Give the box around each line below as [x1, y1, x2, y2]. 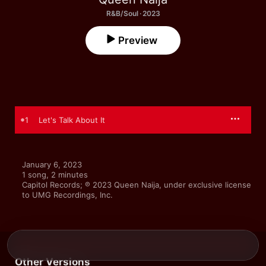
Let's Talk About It [39, 115, 105, 125]
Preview [118, 34, 157, 46]
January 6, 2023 [22, 160, 82, 169]
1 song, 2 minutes [22, 170, 88, 179]
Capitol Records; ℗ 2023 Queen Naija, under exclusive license [22, 180, 251, 189]
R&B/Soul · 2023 [106, 9, 160, 18]
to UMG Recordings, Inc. [22, 190, 113, 199]
